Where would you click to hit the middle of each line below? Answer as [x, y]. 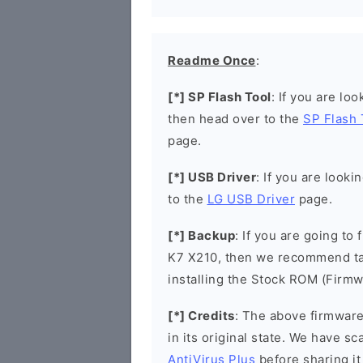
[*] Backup [201, 235]
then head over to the [235, 119]
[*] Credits [201, 316]
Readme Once [212, 60]
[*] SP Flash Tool [220, 97]
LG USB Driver [251, 199]
